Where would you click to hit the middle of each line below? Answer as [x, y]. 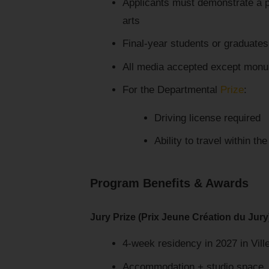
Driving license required [208, 118]
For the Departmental [171, 90]
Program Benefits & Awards [169, 183]
